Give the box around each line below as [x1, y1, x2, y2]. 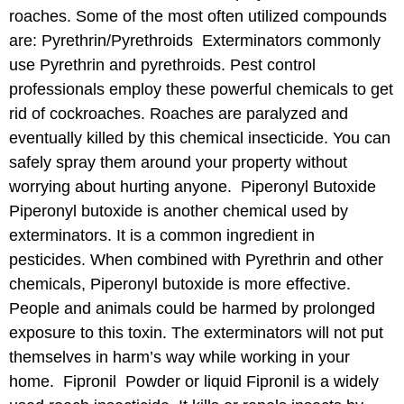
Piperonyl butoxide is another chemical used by [9, 202, 348, 220]
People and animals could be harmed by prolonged [9, 299, 375, 317]
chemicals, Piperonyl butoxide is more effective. [9, 275, 351, 293]
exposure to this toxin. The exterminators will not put [9, 324, 383, 342]
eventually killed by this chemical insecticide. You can [9, 129, 390, 147]
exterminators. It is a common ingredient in [9, 226, 315, 244]
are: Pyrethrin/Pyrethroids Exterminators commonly [9, 32, 381, 50]
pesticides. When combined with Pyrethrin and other [9, 251, 383, 269]
